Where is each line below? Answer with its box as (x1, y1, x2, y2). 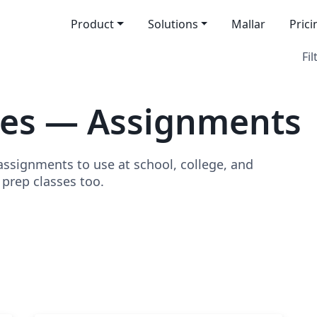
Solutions (147, 16, 198, 32)
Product (70, 16, 114, 32)
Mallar (231, 16, 266, 32)
